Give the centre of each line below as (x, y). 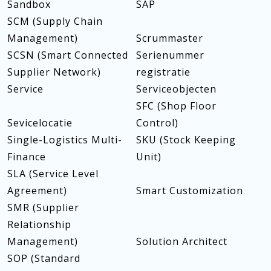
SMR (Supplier (43, 207)
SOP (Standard (44, 258)
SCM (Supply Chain (55, 21)
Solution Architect (181, 241)
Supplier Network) (54, 72)
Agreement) (37, 191)
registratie (163, 72)
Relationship (39, 224)
